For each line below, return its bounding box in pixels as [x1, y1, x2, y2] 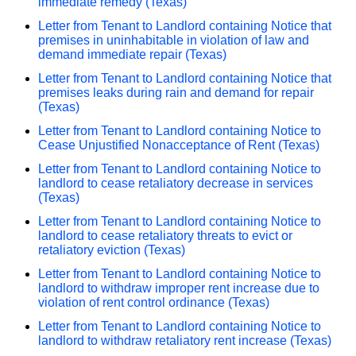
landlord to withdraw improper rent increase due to [38, 281, 319, 295]
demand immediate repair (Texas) [38, 47, 226, 61]
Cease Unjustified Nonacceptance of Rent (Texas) [38, 137, 319, 152]
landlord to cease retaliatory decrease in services [38, 176, 313, 190]
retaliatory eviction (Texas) [38, 242, 185, 257]
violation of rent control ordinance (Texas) [38, 295, 269, 309]
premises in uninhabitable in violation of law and [38, 33, 309, 47]
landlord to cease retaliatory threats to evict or [38, 228, 292, 242]
